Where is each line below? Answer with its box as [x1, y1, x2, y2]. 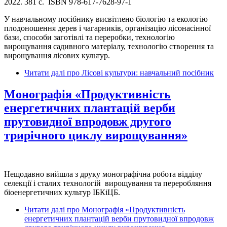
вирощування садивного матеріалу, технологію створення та [4, 42, 214, 51]
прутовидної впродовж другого [4, 115, 171, 128]
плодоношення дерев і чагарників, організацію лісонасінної [4, 24, 211, 33]
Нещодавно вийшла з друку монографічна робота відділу [4, 169, 202, 178]
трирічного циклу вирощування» [4, 128, 187, 142]
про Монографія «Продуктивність [65, 205, 185, 214]
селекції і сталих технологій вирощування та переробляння [4, 178, 211, 187]
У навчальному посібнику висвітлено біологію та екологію [4, 15, 208, 24]
